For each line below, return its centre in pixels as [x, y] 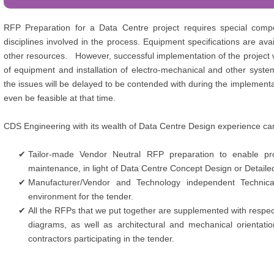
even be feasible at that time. [60, 98]
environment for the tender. [82, 196]
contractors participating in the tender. [102, 239]
